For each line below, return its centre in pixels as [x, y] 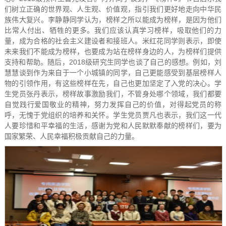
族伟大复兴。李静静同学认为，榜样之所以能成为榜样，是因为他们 [113, 19]
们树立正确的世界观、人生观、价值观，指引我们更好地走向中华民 [113, 9]
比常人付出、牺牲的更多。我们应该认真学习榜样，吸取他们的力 [113, 30]
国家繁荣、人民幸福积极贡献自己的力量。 [71, 136]
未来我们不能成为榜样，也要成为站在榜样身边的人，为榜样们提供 [113, 51]
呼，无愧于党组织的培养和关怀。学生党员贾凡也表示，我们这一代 [113, 115]
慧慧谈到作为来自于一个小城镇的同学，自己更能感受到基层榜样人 [113, 72]
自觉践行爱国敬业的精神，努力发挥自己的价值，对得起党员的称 [113, 104]
